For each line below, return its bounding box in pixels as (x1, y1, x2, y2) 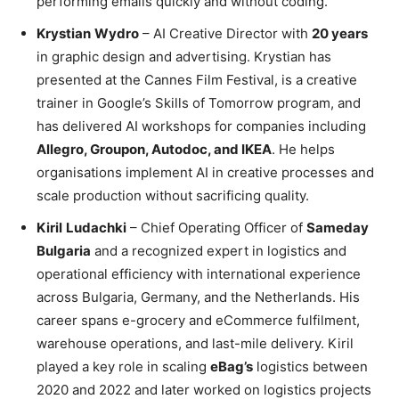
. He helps (272, 141, 335, 159)
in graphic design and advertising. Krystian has (37, 48, 331, 66)
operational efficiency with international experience (37, 265, 361, 283)
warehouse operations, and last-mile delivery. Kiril (37, 335, 354, 353)
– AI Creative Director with (139, 25, 312, 43)
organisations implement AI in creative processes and (37, 164, 374, 182)
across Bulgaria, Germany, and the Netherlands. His (37, 289, 360, 306)
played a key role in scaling (37, 358, 210, 376)
